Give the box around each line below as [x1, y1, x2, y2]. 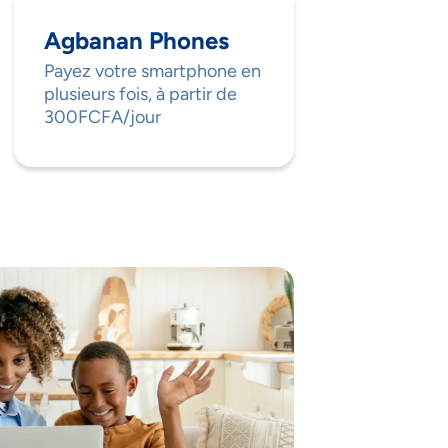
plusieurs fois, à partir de [44, 83, 237, 106]
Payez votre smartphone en [44, 60, 261, 83]
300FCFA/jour [44, 106, 161, 129]
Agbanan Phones [44, 26, 229, 56]
